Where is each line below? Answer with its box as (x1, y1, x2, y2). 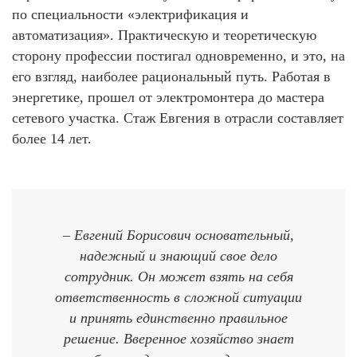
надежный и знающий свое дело (80, 247, 277, 264)
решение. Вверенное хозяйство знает (63, 330, 294, 347)
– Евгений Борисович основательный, (63, 226, 294, 243)
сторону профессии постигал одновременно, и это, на (12, 47, 345, 64)
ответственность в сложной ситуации (55, 288, 302, 305)
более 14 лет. (12, 130, 92, 147)
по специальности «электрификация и (12, 6, 249, 22)
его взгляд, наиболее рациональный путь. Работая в (12, 68, 331, 84)
